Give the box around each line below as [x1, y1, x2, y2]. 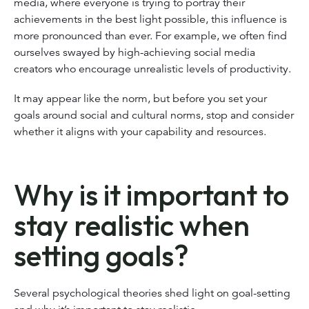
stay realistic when [14, 207, 250, 244]
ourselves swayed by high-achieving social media [14, 45, 255, 59]
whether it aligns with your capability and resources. [14, 125, 272, 139]
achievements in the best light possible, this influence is [14, 12, 287, 26]
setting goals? [14, 237, 189, 275]
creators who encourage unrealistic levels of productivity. [14, 61, 294, 76]
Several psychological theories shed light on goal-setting [14, 286, 290, 300]
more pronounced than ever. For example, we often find [14, 28, 287, 43]
